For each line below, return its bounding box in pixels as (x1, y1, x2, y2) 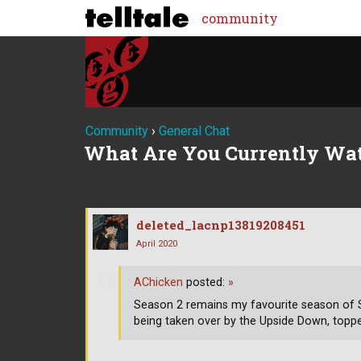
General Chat (159, 123, 230, 139)
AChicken (134, 276, 183, 290)
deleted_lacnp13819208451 (136, 216, 305, 233)
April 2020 (136, 238, 177, 249)
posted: (183, 276, 228, 290)
